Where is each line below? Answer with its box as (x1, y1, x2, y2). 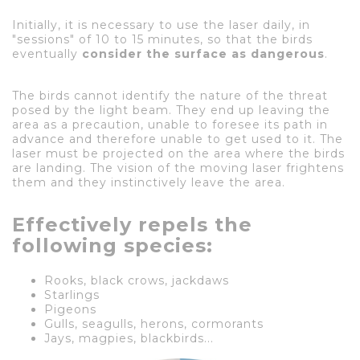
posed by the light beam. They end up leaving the (12, 102, 330, 117)
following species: (12, 233, 213, 257)
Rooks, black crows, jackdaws (44, 272, 229, 288)
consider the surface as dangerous (82, 46, 325, 61)
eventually (12, 46, 82, 61)
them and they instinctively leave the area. (12, 174, 285, 190)
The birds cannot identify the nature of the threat (12, 88, 328, 103)
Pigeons (44, 301, 96, 317)
